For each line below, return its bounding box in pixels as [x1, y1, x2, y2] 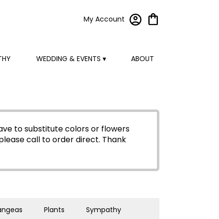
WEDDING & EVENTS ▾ [36, 54, 106, 64]
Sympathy [86, 205, 121, 215]
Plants [44, 205, 65, 215]
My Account [84, 14, 125, 24]
